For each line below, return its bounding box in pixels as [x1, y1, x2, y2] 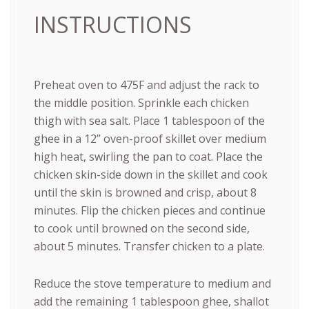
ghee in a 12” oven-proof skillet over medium [33, 130, 266, 146]
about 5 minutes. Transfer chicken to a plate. [33, 238, 265, 254]
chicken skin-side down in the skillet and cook [33, 166, 268, 182]
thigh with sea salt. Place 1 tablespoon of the [33, 112, 265, 128]
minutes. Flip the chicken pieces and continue [33, 202, 266, 218]
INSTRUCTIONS [33, 10, 192, 40]
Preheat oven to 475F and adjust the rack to [33, 77, 259, 92]
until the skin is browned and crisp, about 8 [33, 184, 257, 200]
